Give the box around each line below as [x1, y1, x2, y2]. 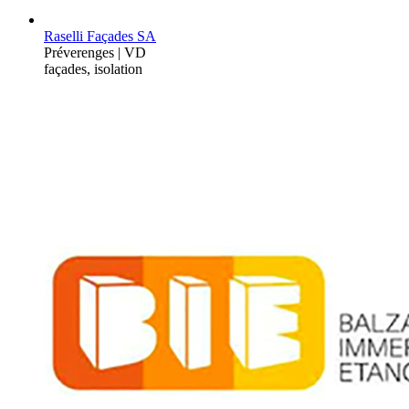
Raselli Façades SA [44, 27, 156, 44]
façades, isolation [44, 60, 142, 77]
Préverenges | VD [44, 44, 146, 60]
